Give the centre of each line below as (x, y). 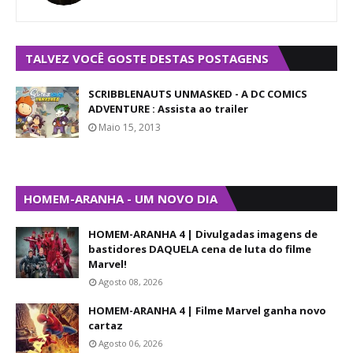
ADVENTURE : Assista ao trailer (168, 109)
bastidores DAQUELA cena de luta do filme (200, 249)
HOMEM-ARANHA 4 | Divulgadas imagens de (203, 234)
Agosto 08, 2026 (130, 282)
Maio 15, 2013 (130, 127)
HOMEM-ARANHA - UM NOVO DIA (121, 199)
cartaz (106, 325)
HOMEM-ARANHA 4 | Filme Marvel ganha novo (207, 310)
